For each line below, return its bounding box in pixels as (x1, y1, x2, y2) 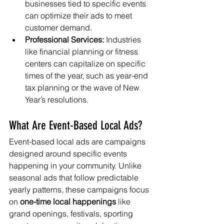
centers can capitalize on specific (25, 58, 147, 68)
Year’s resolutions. (25, 94, 88, 104)
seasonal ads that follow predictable (9, 172, 140, 182)
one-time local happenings (20, 196, 116, 206)
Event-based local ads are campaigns (9, 136, 147, 146)
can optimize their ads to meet (25, 10, 134, 20)
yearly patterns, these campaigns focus (9, 184, 151, 194)
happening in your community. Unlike (9, 160, 143, 170)
